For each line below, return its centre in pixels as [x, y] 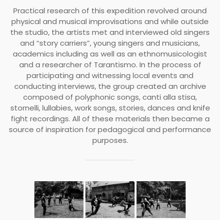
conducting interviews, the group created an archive [110, 86]
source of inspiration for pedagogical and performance [110, 129]
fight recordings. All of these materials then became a [110, 118]
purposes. [110, 140]
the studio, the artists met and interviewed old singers [110, 32]
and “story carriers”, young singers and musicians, [110, 43]
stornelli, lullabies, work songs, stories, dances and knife [110, 108]
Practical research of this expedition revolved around [110, 10]
